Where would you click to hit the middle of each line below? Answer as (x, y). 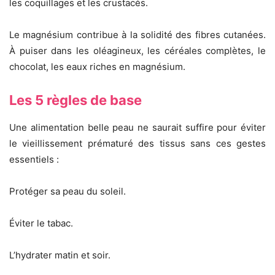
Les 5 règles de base (76, 100)
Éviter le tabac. (41, 223)
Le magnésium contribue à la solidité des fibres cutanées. (137, 35)
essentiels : (34, 160)
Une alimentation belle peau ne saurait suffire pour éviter (137, 128)
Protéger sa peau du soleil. (68, 192)
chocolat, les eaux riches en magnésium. (97, 67)
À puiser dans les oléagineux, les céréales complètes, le (137, 51)
